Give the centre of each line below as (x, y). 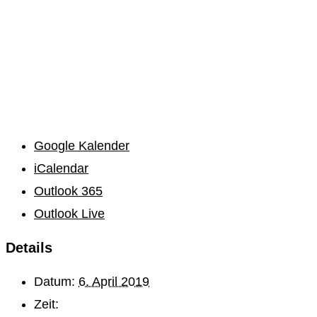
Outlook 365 (68, 191)
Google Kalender (82, 145)
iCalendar (61, 168)
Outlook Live (69, 213)
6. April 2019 (114, 281)
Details (29, 247)
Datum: (54, 281)
